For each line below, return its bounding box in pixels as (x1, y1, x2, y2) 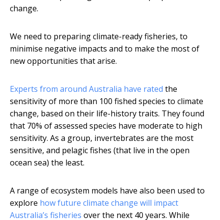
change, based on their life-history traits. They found (10, 108, 204, 119)
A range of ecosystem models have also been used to (10, 185, 205, 196)
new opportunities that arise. (10, 55, 117, 67)
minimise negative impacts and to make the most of (10, 43, 199, 55)
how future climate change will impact (40, 197, 178, 209)
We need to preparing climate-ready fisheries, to (10, 31, 188, 42)
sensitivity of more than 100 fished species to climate (10, 96, 203, 107)
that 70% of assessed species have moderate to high (10, 120, 202, 132)
